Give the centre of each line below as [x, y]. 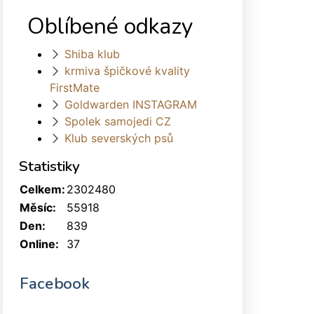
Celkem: [42, 189]
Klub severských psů [119, 138]
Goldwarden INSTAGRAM [131, 104]
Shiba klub [92, 54]
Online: [39, 244]
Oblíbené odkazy [110, 26]
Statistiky [49, 166]
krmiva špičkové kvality [127, 70]
